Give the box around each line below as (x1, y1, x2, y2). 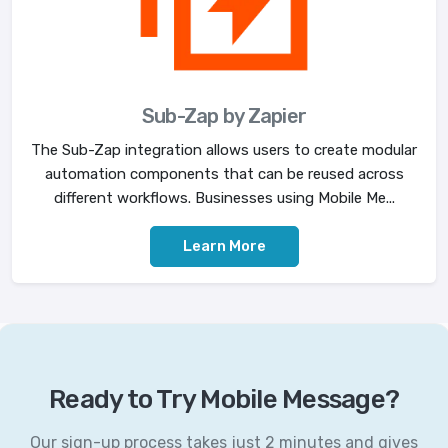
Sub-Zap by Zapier (141, 104, 307, 129)
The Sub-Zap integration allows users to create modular (31, 141, 417, 160)
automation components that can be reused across (44, 165, 404, 184)
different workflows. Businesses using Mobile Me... (53, 189, 395, 208)
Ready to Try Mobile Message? (49, 384, 399, 416)
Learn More (182, 237, 266, 256)
